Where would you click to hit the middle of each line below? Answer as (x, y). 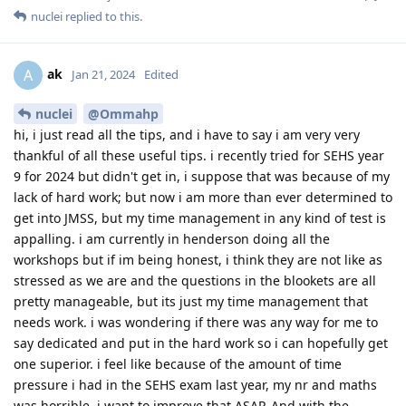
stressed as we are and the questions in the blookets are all (195, 280)
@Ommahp (123, 113)
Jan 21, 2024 (103, 74)
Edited (161, 74)
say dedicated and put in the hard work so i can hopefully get (201, 343)
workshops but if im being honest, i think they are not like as (198, 259)
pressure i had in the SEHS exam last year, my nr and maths (195, 384)
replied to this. (102, 16)
